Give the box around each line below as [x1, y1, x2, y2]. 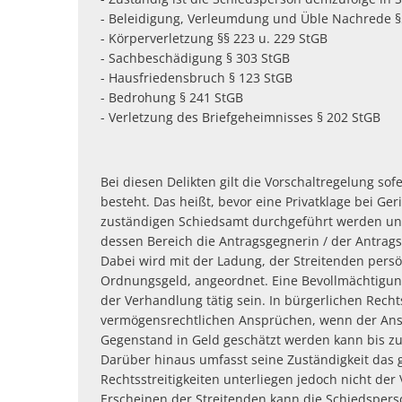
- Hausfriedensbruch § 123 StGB [100, 69, 293, 86]
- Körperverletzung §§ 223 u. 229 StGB [100, 30, 328, 47]
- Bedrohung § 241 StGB [100, 89, 243, 106]
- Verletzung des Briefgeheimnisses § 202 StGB [100, 109, 380, 126]
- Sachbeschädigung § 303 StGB [100, 49, 290, 66]
